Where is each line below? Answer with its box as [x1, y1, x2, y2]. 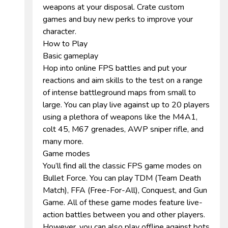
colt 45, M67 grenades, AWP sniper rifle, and [43, 124, 204, 135]
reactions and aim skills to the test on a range [43, 75, 203, 86]
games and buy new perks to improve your [43, 14, 193, 25]
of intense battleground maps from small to [43, 87, 196, 98]
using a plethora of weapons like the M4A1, [43, 111, 197, 123]
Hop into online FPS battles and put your [43, 63, 187, 74]
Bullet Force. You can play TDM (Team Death [43, 173, 201, 184]
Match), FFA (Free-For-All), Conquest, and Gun [43, 185, 207, 196]
